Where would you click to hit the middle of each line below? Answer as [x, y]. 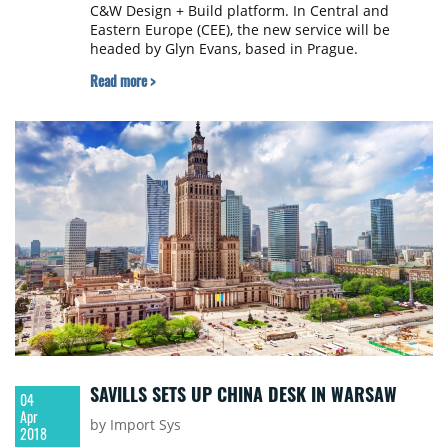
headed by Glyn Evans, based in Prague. [223, 48]
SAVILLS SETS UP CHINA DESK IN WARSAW [243, 393]
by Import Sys [135, 424]
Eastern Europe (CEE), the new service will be [239, 29]
